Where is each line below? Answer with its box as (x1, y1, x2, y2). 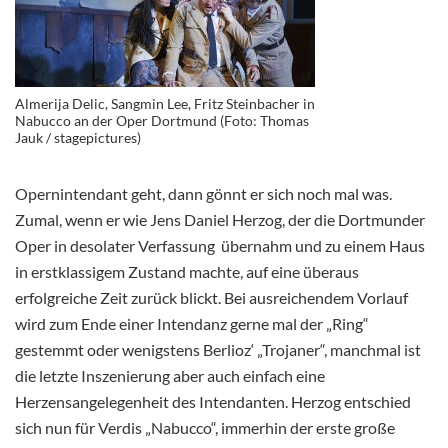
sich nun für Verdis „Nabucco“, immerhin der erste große (15, 418, 395, 438)
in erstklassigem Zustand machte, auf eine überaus (15, 262, 359, 282)
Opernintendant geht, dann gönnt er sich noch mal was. (15, 184, 392, 204)
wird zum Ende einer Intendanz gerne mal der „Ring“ (15, 314, 369, 334)
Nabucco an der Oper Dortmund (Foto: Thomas (15, 112, 309, 130)
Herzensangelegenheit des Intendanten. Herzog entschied (15, 392, 411, 412)
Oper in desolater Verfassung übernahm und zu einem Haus (15, 236, 425, 256)
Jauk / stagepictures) (15, 129, 141, 147)
